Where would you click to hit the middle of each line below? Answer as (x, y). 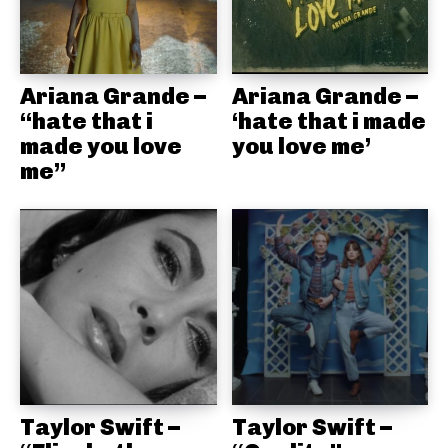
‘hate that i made (328, 120)
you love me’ (301, 145)
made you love (101, 145)
